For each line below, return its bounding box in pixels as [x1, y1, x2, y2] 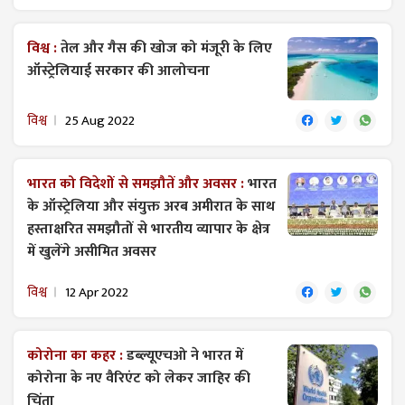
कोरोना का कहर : [27, 343, 127, 368]
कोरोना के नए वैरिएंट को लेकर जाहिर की [27, 365, 250, 391]
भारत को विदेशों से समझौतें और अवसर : [27, 171, 248, 196]
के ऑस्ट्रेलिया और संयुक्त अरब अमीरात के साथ [27, 193, 275, 219]
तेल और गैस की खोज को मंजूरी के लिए [61, 35, 272, 61]
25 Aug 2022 [65, 108, 135, 132]
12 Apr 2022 [65, 280, 128, 304]
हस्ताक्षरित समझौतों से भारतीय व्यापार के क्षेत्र [27, 216, 270, 241]
